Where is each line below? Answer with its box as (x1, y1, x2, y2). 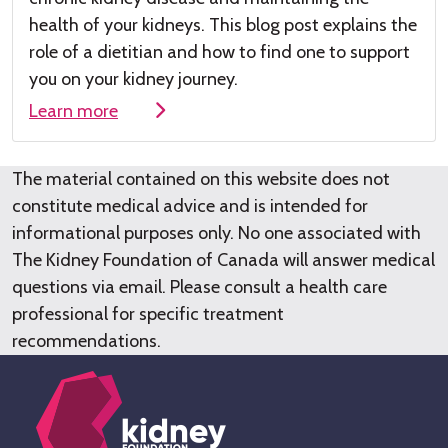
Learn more (29, 99, 118, 122)
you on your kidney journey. (29, 68, 242, 91)
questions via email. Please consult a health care (12, 275, 387, 298)
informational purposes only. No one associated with (12, 221, 421, 244)
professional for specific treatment (12, 302, 284, 325)
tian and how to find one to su (132, 41, 367, 64)
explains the (323, 14, 417, 37)
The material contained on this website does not (12, 167, 390, 190)
